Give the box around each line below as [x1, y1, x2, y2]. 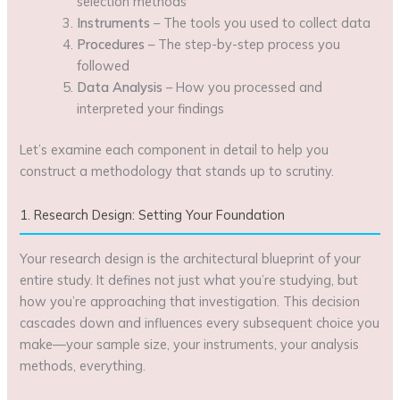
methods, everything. [20, 356, 146, 374]
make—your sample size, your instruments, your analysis [20, 335, 360, 353]
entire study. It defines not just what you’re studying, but [20, 271, 359, 288]
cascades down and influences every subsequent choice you [20, 313, 380, 331]
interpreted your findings [77, 99, 225, 117]
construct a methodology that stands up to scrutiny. [20, 162, 335, 179]
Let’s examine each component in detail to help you [20, 140, 329, 158]
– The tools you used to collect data [150, 13, 371, 31]
